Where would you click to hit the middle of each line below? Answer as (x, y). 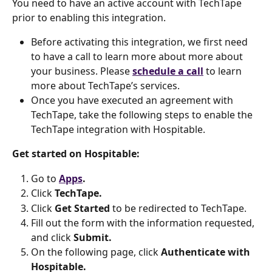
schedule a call (168, 71)
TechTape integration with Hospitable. (118, 130)
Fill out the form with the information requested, (144, 223)
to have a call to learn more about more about (138, 57)
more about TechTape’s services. (105, 86)
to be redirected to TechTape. (179, 208)
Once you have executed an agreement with (133, 100)
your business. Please (82, 71)
